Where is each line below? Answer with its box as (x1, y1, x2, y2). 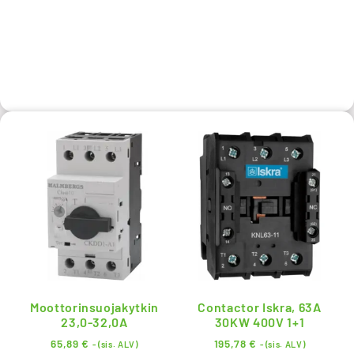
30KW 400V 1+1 (214, 314, 305, 330)
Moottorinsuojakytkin (29, 299, 160, 314)
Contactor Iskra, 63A (198, 299, 322, 314)
